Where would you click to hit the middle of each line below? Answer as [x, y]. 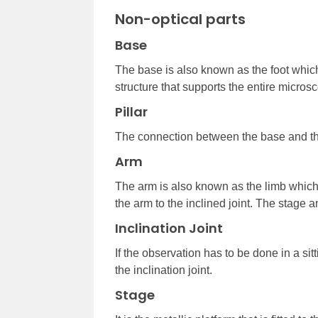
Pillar [131, 111]
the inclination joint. [164, 270]
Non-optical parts [180, 19]
